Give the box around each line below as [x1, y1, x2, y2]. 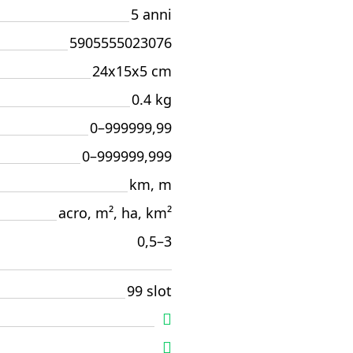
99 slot [127, 281, 172, 300]
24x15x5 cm [92, 61, 172, 80]
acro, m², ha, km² [58, 203, 172, 222]
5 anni [131, 5, 172, 24]
